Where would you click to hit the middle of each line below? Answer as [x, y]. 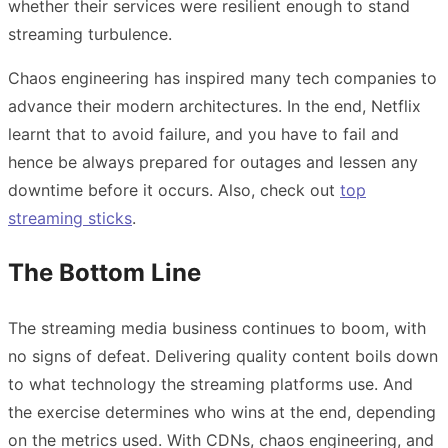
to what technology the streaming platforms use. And [210, 384]
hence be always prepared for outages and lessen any [213, 162]
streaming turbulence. [90, 34]
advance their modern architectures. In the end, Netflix [214, 106]
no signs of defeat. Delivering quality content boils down [223, 356]
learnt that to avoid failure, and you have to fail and [203, 134]
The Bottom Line [104, 273]
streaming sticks [70, 218]
